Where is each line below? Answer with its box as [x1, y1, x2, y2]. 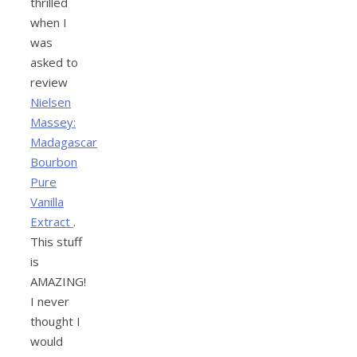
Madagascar [30, 134, 97, 151]
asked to [30, 54, 78, 71]
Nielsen [30, 94, 71, 111]
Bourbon [30, 154, 77, 171]
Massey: [30, 114, 76, 131]
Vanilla [30, 194, 64, 210]
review [30, 74, 68, 91]
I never [30, 293, 69, 310]
